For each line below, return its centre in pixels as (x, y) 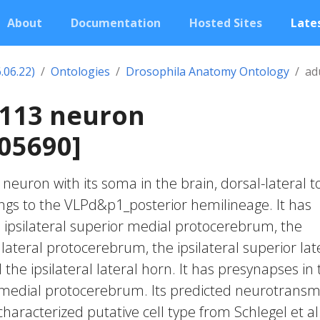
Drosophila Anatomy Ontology (207, 71)
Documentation (116, 23)
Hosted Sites (226, 23)
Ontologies (80, 71)
